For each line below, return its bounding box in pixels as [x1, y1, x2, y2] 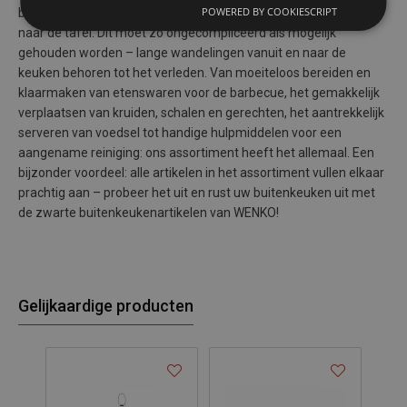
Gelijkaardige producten [18, 296, 194, 315]
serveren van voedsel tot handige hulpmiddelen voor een [18, 125, 342, 140]
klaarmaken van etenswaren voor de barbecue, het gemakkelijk [18, 85, 380, 100]
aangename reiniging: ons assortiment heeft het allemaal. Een [18, 145, 374, 160]
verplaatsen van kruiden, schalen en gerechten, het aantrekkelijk [18, 105, 384, 120]
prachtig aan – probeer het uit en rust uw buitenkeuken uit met [18, 185, 375, 200]
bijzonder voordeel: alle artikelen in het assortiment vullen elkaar [18, 165, 384, 180]
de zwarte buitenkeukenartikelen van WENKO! [18, 205, 279, 220]
